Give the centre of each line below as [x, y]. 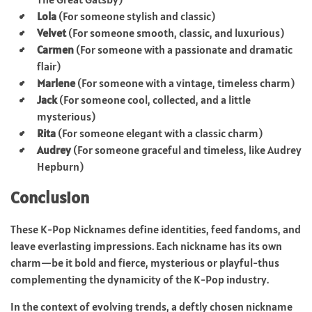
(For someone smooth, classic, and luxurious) [175, 32]
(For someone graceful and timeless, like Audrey [186, 149]
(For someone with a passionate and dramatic [183, 49]
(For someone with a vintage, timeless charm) [185, 83]
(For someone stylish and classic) [136, 16]
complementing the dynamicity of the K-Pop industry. [140, 279]
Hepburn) [60, 166]
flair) [49, 66]
